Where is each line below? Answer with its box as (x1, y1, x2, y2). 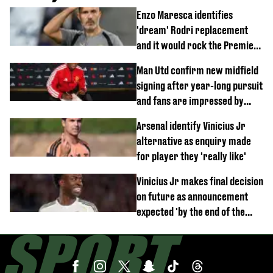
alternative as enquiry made (136, 134, 251, 147)
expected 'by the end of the (136, 205, 245, 218)
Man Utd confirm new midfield (136, 63, 258, 77)
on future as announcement (136, 190, 248, 203)
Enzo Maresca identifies (136, 8, 233, 21)
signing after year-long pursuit (136, 79, 263, 92)
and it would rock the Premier (136, 38, 258, 52)
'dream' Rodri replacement (136, 23, 248, 37)
